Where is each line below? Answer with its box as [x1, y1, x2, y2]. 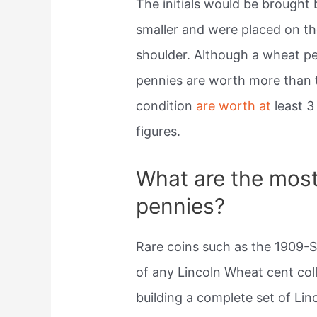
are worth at [196, 98, 272, 114]
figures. [136, 124, 181, 139]
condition [136, 98, 197, 114]
